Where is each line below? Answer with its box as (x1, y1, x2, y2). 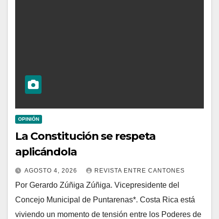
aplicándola (15, 145, 77, 158)
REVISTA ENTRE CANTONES (94, 167, 185, 174)
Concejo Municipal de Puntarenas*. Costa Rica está (15, 195, 195, 204)
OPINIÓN (18, 116, 39, 122)
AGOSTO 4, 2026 (24, 167, 79, 174)
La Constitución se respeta (15, 129, 156, 143)
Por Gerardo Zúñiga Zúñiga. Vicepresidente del (15, 180, 179, 189)
